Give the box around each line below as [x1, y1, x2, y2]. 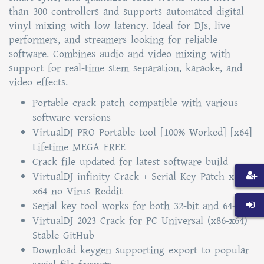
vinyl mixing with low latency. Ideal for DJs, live [9, 18, 230, 33]
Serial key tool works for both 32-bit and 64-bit [32, 199, 247, 213]
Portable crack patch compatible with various [32, 95, 238, 110]
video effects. [9, 75, 68, 90]
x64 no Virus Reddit [32, 184, 123, 199]
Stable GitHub [32, 228, 94, 243]
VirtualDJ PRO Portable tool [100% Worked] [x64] [32, 125, 252, 140]
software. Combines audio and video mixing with [9, 47, 230, 61]
